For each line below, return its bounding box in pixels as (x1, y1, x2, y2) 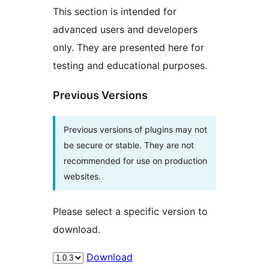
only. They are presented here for (53, 41, 204, 53)
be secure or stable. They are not (64, 139, 194, 150)
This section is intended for (53, 5, 177, 17)
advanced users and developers (53, 23, 198, 35)
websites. (64, 171, 101, 181)
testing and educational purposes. (53, 59, 207, 71)
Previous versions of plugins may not (64, 124, 207, 134)
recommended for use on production (64, 155, 207, 166)
